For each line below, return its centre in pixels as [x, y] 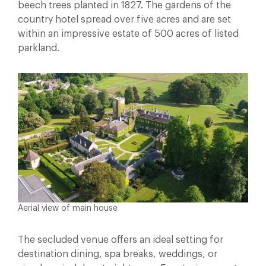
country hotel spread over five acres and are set [124, 19]
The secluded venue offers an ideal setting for [121, 240]
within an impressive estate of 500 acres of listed [128, 34]
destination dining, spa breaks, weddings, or [118, 254]
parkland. [39, 48]
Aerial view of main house [68, 208]
